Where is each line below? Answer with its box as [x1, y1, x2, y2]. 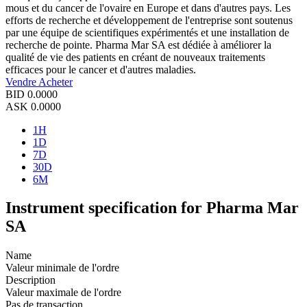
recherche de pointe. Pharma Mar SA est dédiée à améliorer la [5, 38, 271, 51]
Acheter [38, 75, 73, 88]
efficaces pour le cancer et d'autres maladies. [5, 63, 196, 75]
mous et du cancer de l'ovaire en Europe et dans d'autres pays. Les [5, 1, 291, 14]
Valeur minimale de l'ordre [5, 262, 119, 274]
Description [5, 274, 56, 286]
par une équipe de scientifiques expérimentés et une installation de [5, 26, 289, 38]
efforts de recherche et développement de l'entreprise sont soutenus [5, 14, 293, 26]
